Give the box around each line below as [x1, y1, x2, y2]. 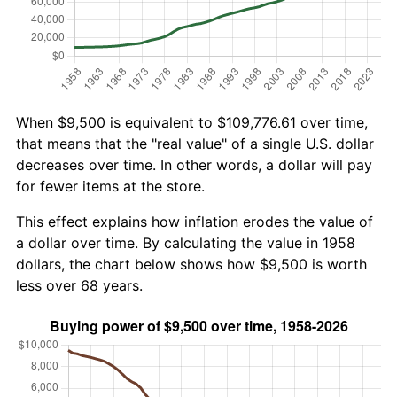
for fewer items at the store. [16, 176, 205, 195]
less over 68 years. [16, 276, 143, 294]
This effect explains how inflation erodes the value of [16, 212, 373, 230]
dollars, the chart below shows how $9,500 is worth [16, 254, 367, 273]
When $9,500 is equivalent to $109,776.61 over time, [16, 113, 368, 131]
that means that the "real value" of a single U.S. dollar [16, 134, 374, 152]
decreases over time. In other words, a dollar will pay [16, 155, 372, 174]
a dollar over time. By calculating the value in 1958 [16, 233, 355, 252]
